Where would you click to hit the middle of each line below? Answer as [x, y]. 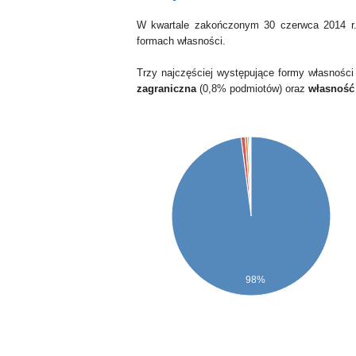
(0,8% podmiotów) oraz [252, 89]
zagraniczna [166, 89]
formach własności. [181, 41]
